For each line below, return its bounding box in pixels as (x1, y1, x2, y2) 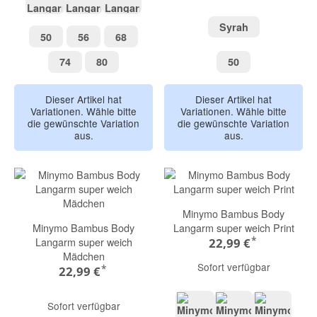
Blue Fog (121, 11, 166, 25)
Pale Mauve (83, 11, 139, 25)
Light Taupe (44, 11, 103, 25)
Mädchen (62, 248, 105, 263)
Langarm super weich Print (173, 219, 294, 235)
